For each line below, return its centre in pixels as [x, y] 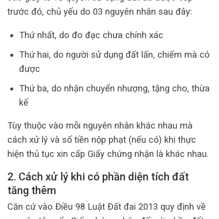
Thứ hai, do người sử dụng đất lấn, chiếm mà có [114, 54]
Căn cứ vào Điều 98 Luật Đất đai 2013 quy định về [107, 207]
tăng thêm [32, 190]
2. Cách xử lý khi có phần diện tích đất [98, 176]
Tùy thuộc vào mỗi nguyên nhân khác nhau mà [100, 126]
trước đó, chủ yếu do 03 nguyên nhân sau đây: [100, 12]
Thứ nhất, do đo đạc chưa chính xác [91, 35]
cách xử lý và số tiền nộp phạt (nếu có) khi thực [102, 140]
